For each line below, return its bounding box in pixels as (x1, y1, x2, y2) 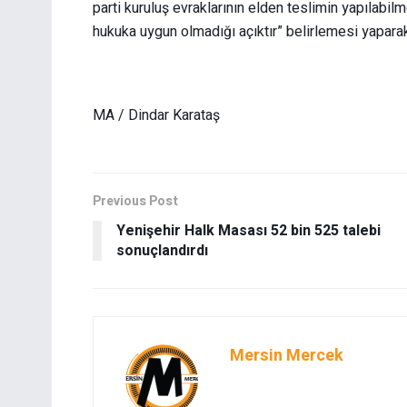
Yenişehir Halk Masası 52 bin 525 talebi (116, 220, 381, 243)
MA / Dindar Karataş (93, 104, 223, 127)
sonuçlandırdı (116, 240, 208, 263)
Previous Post (93, 192, 178, 212)
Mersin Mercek (230, 343, 343, 369)
